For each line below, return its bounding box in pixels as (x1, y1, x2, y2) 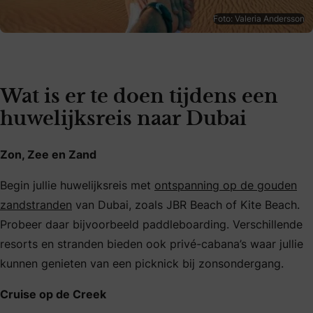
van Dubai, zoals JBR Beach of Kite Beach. (72, 196, 300, 212)
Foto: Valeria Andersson (213, 12, 305, 24)
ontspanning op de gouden (154, 177, 297, 193)
